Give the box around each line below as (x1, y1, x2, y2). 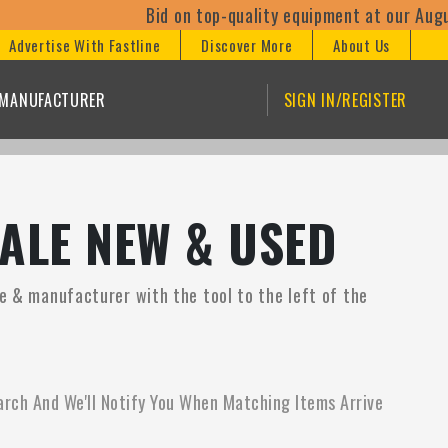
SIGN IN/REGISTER (283, 87, 407, 112)
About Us (333, 34, 390, 56)
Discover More (201, 34, 293, 56)
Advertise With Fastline (9, 34, 161, 56)
